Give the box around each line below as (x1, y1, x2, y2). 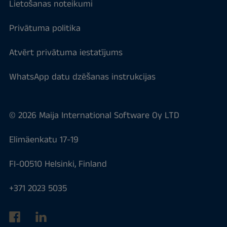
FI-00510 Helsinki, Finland (9, 157, 107, 171)
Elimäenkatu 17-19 (9, 133, 79, 146)
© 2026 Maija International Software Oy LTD (9, 108, 179, 122)
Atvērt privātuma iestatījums (9, 46, 123, 59)
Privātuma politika (9, 21, 81, 35)
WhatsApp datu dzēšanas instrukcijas (9, 70, 156, 84)
